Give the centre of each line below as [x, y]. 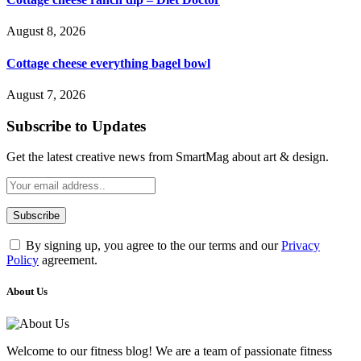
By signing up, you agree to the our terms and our [152, 246]
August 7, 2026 [46, 94]
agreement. [68, 260]
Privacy [301, 246]
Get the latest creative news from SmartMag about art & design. [168, 157]
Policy [23, 260]
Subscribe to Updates [76, 126]
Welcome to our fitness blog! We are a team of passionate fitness [169, 351]
